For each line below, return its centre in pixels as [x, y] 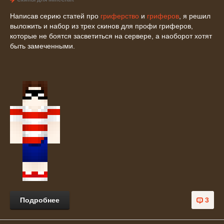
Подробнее [40, 200]
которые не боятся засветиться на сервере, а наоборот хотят [111, 36]
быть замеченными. [42, 46]
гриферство [120, 16]
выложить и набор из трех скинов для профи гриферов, [101, 26]
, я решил [195, 16]
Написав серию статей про [55, 16]
